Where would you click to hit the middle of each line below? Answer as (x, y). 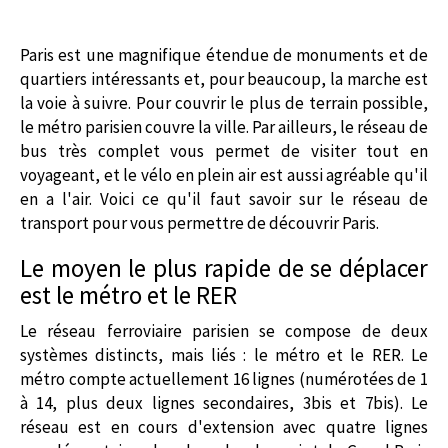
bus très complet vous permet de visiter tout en (224, 150)
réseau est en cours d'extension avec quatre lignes (224, 426)
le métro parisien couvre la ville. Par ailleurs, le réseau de (224, 126)
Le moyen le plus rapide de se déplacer (224, 267)
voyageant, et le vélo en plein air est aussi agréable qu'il (224, 174)
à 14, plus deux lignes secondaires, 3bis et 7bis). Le (224, 402)
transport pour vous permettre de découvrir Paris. (199, 222)
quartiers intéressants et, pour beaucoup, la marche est (224, 78)
